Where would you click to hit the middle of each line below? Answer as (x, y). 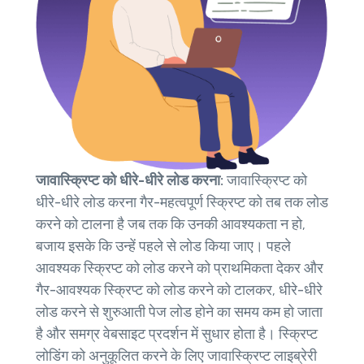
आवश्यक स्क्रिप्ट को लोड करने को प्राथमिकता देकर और (180, 269)
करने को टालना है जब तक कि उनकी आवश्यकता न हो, (171, 225)
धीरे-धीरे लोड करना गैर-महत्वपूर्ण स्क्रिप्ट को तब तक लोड (182, 203)
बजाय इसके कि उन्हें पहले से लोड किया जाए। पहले (163, 247)
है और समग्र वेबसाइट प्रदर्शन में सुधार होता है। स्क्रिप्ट (177, 334)
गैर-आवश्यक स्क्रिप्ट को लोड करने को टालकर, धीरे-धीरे (179, 290)
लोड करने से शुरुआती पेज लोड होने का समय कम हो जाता (179, 312)
